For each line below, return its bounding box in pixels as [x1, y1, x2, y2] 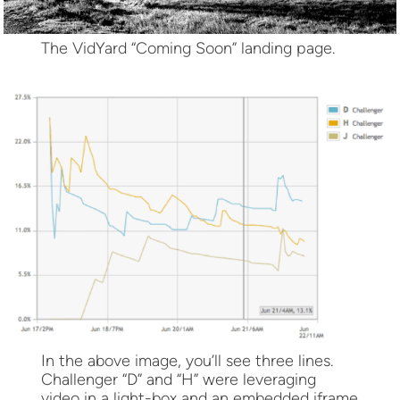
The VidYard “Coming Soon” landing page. [41, 37, 336, 58]
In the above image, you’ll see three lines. [41, 350, 334, 371]
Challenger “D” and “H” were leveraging [41, 369, 317, 389]
